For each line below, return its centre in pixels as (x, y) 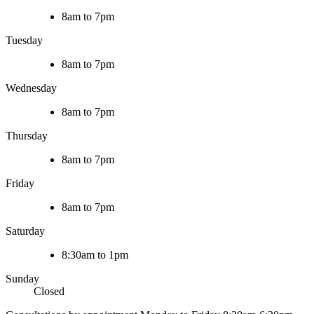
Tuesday (24, 41)
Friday (20, 184)
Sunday (22, 279)
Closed (49, 292)
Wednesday (31, 88)
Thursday (27, 136)
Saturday (25, 231)
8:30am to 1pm (95, 255)
